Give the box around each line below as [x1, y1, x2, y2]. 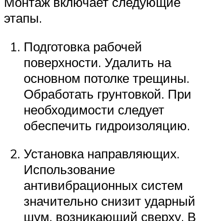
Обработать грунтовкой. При [24, 85, 191, 102]
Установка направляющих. [24, 146, 180, 162]
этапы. [4, 10, 42, 26]
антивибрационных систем [24, 177, 183, 193]
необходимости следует [24, 101, 164, 117]
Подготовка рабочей [24, 38, 142, 54]
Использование [24, 161, 115, 178]
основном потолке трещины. [24, 70, 189, 86]
